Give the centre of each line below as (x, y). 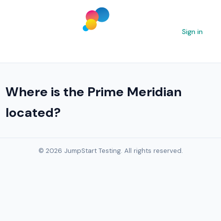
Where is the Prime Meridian (94, 92)
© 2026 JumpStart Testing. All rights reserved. (110, 150)
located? (33, 112)
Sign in (192, 31)
